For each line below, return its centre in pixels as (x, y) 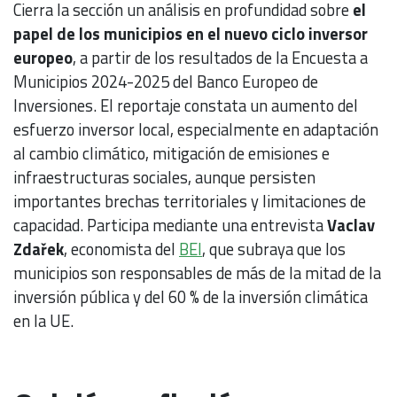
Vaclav (351, 225)
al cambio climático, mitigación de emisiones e (171, 153)
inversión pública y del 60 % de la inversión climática (191, 296)
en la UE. (43, 320)
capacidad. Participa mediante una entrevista (170, 225)
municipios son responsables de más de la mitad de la (197, 272)
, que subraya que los (274, 249)
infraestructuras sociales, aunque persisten (164, 177)
